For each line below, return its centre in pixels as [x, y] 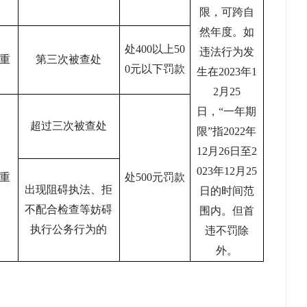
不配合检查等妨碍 [69, 209]
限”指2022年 [227, 131]
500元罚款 [160, 177]
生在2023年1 [226, 72]
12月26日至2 [226, 151]
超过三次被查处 [69, 126]
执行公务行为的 [69, 229]
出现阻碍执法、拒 [69, 189]
